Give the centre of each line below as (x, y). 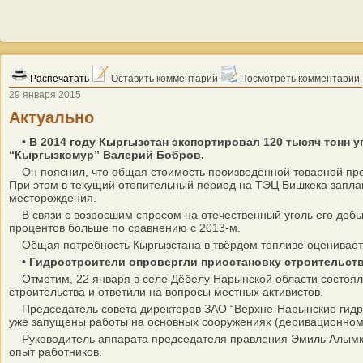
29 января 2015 (45, 95)
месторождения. (53, 198)
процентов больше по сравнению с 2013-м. (125, 228)
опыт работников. (56, 352)
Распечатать (58, 79)
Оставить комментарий (163, 79)
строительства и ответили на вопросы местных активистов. (166, 292)
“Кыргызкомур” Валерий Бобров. (107, 155)
